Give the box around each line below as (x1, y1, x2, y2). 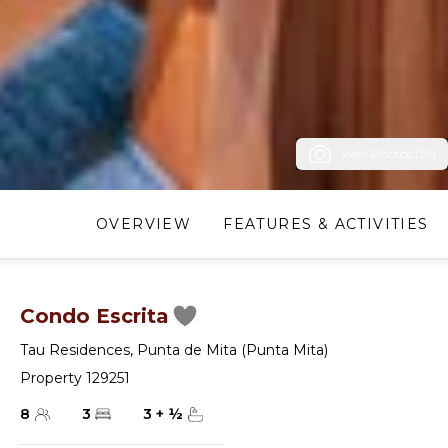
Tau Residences (20, 341, 130, 359)
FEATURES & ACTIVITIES (223, 215, 429, 233)
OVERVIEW (96, 215, 192, 233)
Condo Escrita (20, 304, 169, 328)
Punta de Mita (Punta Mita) (137, 341, 328, 359)
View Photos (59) (340, 146, 436, 161)
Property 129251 (20, 369, 130, 387)
